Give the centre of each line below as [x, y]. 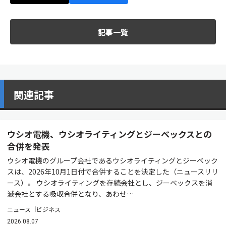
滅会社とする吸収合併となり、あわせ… [70, 194]
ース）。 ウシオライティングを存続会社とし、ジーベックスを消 [110, 183]
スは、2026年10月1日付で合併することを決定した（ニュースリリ [113, 172]
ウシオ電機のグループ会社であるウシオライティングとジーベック [112, 160]
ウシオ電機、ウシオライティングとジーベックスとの [109, 134]
